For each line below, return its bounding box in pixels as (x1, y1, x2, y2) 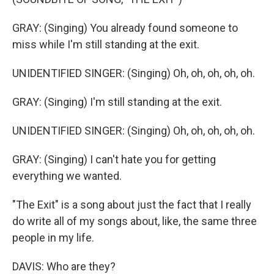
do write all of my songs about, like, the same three (12, 215, 257, 228)
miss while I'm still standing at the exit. (12, 38, 199, 51)
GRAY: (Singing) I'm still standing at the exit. (12, 95, 222, 108)
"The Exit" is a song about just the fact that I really (12, 198, 251, 211)
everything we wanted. (12, 169, 122, 182)
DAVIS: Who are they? (12, 260, 116, 273)
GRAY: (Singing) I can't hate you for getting (12, 153, 216, 166)
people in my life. (12, 231, 94, 244)
